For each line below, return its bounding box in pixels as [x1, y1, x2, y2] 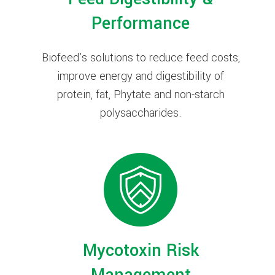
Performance [91, 11, 190, 36]
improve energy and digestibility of [57, 68, 224, 84]
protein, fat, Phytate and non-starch [56, 86, 225, 103]
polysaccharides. [99, 104, 182, 121]
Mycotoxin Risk [82, 238, 199, 263]
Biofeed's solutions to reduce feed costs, [41, 49, 240, 66]
